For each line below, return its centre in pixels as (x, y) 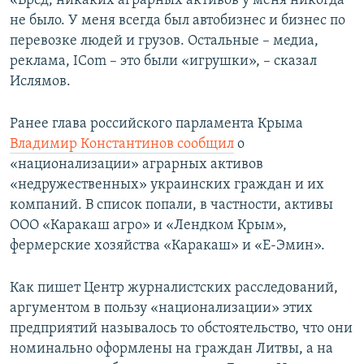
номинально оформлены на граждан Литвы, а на (171, 349)
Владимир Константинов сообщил (122, 145)
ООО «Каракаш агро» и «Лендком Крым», (148, 226)
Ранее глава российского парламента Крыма (156, 124)
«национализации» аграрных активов (136, 165)
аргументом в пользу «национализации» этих (161, 309)
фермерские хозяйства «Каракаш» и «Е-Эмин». (167, 246)
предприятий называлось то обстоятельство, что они (181, 329)
